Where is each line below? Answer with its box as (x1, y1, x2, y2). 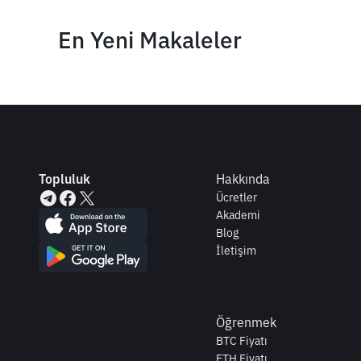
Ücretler (216, 190, 257, 205)
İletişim (216, 243, 256, 258)
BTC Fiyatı (216, 334, 268, 348)
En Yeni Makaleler (58, 25, 242, 55)
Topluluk (39, 171, 90, 187)
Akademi (216, 208, 260, 222)
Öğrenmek (216, 314, 276, 330)
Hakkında (216, 171, 270, 187)
